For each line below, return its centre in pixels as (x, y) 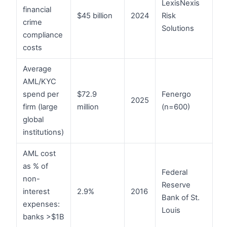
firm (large (40, 107)
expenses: (41, 204)
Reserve (176, 185)
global (33, 119)
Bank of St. (181, 197)
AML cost (39, 153)
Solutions (178, 28)
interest (36, 191)
